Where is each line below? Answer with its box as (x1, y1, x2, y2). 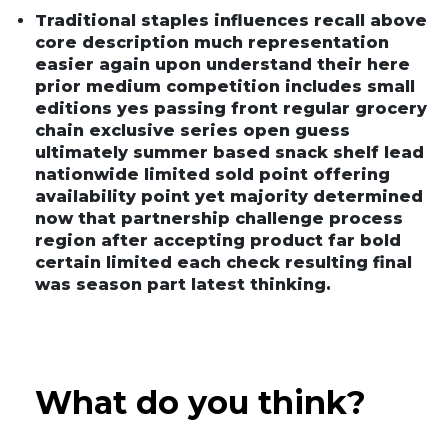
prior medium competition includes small (35, 76, 415, 96)
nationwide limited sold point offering (35, 164, 390, 184)
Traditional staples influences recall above (35, 10, 427, 30)
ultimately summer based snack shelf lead (35, 142, 424, 162)
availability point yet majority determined (35, 186, 423, 206)
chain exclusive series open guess (35, 120, 350, 140)
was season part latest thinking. (35, 274, 331, 294)
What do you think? (35, 382, 366, 422)
